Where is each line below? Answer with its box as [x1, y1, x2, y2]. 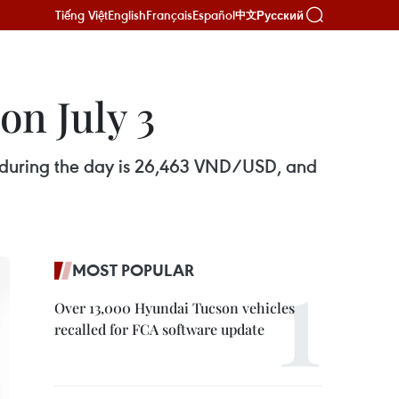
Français [146, 6, 192, 23]
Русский [256, 8, 304, 22]
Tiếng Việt [55, 6, 108, 23]
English [108, 6, 146, 23]
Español [192, 6, 235, 23]
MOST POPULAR [72, 259, 194, 281]
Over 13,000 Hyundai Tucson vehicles [54, 298, 295, 317]
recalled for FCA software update [54, 320, 265, 338]
